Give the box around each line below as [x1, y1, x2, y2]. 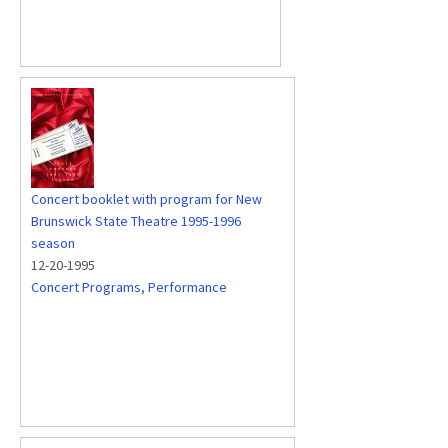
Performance [148, 278, 227, 296]
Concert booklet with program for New [31, 190, 262, 208]
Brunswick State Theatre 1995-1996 [31, 212, 241, 230]
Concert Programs [31, 278, 141, 296]
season [31, 234, 75, 252]
